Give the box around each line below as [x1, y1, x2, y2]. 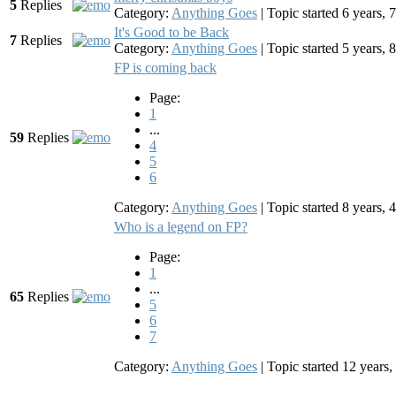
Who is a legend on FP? [114, 219, 247, 235]
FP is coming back [114, 60, 217, 76]
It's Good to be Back [114, 25, 229, 41]
